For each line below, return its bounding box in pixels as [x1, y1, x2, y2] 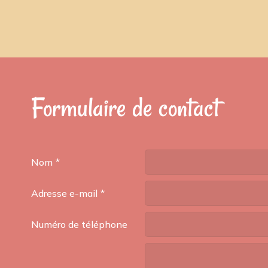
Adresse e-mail [31, 187, 98, 199]
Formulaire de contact [31, 90, 220, 125]
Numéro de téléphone [31, 218, 127, 230]
